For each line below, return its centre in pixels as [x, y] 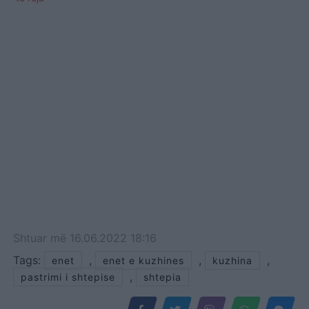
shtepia [162, 277]
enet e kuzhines [143, 260]
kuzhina [232, 260]
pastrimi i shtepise [68, 277]
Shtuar [32, 238]
